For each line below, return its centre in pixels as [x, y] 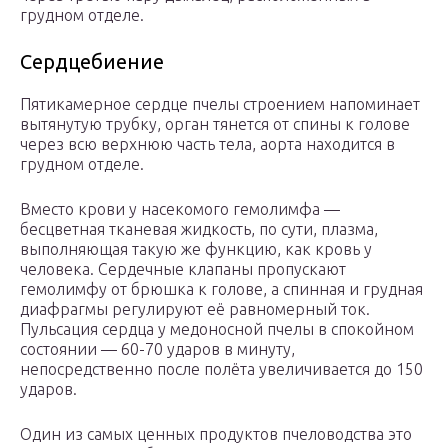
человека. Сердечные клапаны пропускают [183, 269]
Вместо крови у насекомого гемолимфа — [180, 209]
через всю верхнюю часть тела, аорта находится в [207, 144]
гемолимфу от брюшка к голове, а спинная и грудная [221, 289]
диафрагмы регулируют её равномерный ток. [195, 309]
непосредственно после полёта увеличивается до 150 [221, 369]
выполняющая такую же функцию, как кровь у [196, 249]
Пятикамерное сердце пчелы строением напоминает [220, 104]
